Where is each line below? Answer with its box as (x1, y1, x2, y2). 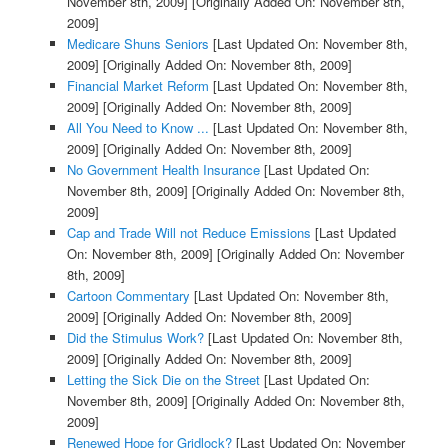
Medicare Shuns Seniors (66, 34, 209, 54)
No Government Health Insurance (66, 160, 260, 180)
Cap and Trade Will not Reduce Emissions (66, 223, 311, 243)
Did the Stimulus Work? (66, 328, 204, 348)
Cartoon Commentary (66, 286, 190, 306)
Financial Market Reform (66, 76, 209, 96)
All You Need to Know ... (66, 118, 209, 138)
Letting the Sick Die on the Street (66, 370, 260, 390)
